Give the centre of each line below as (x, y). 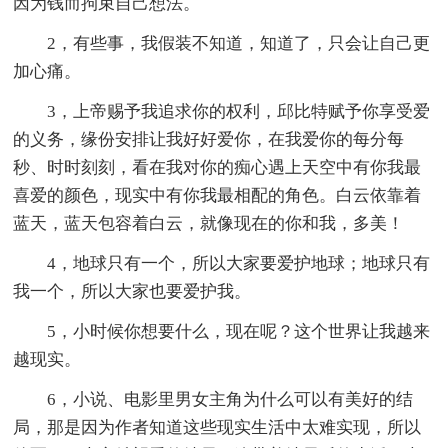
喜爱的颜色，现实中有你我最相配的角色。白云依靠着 (217, 196)
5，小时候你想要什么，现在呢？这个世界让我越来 (239, 332)
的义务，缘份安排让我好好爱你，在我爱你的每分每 (209, 140)
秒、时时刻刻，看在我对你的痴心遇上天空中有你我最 (217, 168)
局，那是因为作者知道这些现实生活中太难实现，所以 (217, 428)
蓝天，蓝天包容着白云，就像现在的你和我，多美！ (209, 224)
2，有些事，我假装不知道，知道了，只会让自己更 (239, 44)
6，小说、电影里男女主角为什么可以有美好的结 (230, 400)
